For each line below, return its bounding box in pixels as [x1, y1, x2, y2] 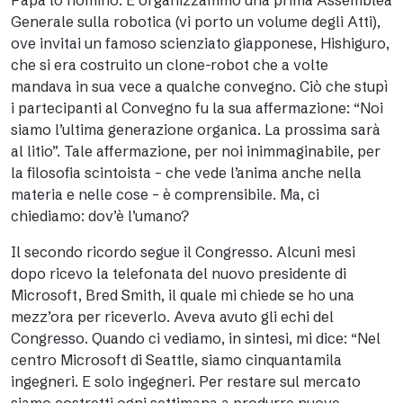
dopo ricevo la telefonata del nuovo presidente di [11, 264, 346, 282]
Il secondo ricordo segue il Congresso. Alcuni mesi [11, 243, 355, 261]
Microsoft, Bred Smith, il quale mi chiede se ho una [11, 286, 354, 304]
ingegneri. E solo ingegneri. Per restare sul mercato [11, 372, 361, 390]
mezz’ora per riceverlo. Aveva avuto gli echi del [11, 308, 334, 326]
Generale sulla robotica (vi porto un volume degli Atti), [11, 13, 381, 31]
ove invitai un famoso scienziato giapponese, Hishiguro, [11, 34, 390, 52]
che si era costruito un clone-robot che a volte [11, 56, 328, 74]
